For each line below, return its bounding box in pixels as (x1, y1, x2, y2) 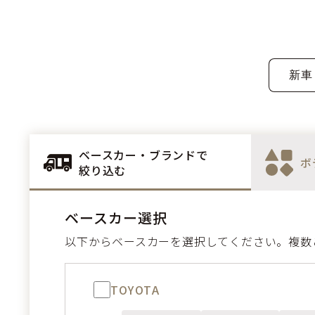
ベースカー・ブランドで (79, 146, 208, 163)
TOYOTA (110, 281, 160, 299)
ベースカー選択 (65, 207, 167, 228)
